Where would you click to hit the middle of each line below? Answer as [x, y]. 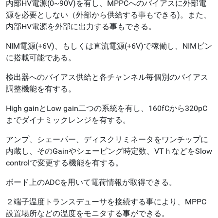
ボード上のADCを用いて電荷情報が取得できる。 [91, 182]
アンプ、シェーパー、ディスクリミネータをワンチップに [107, 139]
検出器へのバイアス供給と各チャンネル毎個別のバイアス [107, 77]
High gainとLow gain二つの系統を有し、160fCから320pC [107, 108]
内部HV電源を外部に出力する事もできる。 [81, 26]
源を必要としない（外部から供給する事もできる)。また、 [109, 15]
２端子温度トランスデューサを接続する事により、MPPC [106, 201]
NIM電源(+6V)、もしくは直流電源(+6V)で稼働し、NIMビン [109, 46]
